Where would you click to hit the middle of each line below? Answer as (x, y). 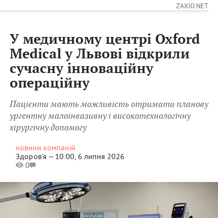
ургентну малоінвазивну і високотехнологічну (100, 116)
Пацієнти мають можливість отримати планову (109, 104)
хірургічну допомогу (48, 127)
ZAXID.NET (192, 6)
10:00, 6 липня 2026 (90, 156)
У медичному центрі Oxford (105, 40)
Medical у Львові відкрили (100, 55)
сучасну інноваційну (82, 69)
